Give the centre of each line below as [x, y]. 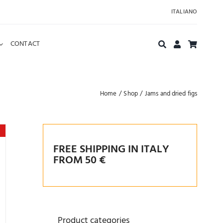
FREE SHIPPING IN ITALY [111, 150]
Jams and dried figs [171, 94]
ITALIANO [184, 12]
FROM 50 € [79, 161]
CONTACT [25, 44]
